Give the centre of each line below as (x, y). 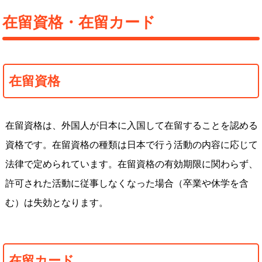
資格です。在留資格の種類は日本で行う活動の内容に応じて (131, 145)
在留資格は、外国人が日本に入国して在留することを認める (131, 125)
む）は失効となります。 (56, 203)
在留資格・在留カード (79, 22)
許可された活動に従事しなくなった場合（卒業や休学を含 (127, 183)
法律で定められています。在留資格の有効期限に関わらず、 (131, 164)
